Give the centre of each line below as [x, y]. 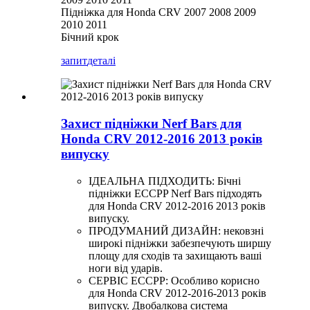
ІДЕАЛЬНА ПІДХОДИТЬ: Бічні [165, 181]
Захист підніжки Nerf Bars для [151, 123]
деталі [101, 61]
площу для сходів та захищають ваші [175, 255]
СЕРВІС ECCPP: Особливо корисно [174, 280]
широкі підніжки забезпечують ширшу [180, 243]
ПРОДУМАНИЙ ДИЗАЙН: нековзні [176, 230]
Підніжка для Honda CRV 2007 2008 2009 [158, 12]
